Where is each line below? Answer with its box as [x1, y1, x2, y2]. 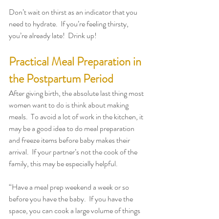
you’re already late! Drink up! [9, 29, 97, 41]
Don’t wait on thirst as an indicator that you [9, 6, 139, 18]
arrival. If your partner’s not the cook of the [9, 146, 139, 157]
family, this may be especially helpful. [9, 157, 118, 169]
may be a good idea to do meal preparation [9, 122, 136, 134]
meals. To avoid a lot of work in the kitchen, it [9, 110, 145, 122]
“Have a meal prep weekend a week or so [9, 181, 131, 193]
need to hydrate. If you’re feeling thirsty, [9, 18, 130, 29]
